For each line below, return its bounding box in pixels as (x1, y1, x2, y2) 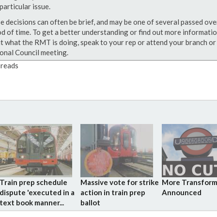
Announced (161, 188, 201, 197)
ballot (80, 198, 101, 207)
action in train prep (80, 188, 146, 197)
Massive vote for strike (80, 178, 159, 186)
